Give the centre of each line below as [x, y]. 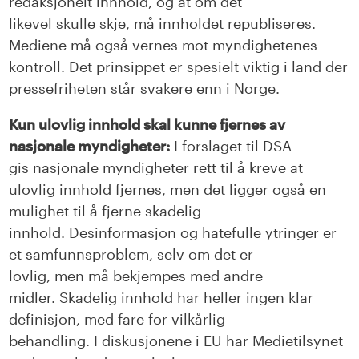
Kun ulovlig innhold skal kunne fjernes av [147, 125]
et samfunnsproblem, [81, 254]
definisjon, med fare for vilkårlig [117, 319]
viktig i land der [296, 67]
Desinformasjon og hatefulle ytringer [194, 233]
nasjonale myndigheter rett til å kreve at [166, 168]
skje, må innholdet [164, 24]
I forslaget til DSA [233, 146]
